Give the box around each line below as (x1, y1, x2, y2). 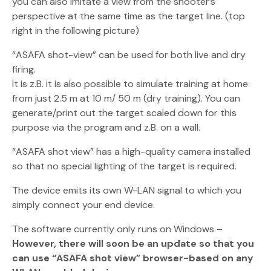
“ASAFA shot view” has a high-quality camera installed (12, 145, 250, 158)
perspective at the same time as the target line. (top (12, 10, 245, 23)
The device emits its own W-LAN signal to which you (12, 184, 241, 197)
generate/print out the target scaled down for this (12, 106, 237, 120)
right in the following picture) (12, 24, 139, 38)
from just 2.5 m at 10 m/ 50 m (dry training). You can (12, 92, 240, 105)
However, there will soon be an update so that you (12, 237, 254, 250)
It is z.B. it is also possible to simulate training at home (12, 77, 248, 91)
